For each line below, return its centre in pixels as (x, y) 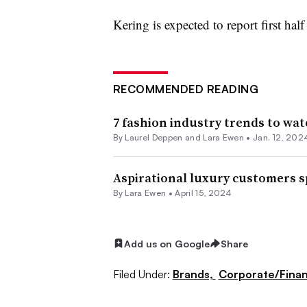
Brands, (194, 274)
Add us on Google (167, 243)
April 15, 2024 (204, 193)
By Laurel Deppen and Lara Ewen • (182, 137)
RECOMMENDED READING (185, 89)
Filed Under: (141, 274)
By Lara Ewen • (144, 193)
